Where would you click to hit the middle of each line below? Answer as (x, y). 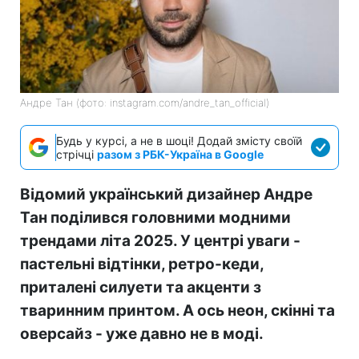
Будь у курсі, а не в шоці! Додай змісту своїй (179, 140)
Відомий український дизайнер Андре (166, 194)
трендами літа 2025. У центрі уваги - (160, 240)
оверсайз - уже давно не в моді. (142, 333)
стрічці (77, 154)
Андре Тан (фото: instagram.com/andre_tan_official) (145, 102)
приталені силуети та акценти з (141, 287)
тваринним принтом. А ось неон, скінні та (177, 310)
